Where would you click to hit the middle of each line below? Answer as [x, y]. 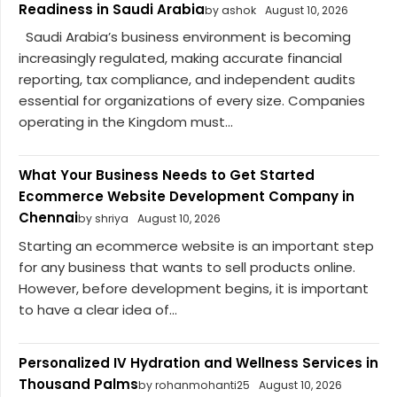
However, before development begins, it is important [194, 288]
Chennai [48, 218]
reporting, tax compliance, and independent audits [187, 80]
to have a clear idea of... [98, 309]
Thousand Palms [78, 384]
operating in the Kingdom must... [126, 122]
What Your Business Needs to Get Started [167, 175]
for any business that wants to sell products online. [187, 267]
